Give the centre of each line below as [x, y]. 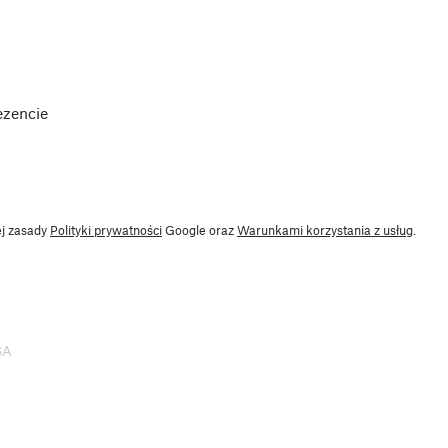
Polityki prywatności [106, 230]
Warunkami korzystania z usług [325, 230]
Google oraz [199, 230]
